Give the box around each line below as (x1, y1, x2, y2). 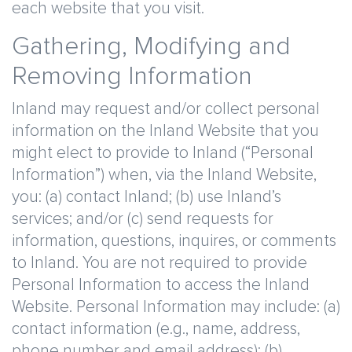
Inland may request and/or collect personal (12, 101, 320, 117)
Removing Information (12, 64, 252, 90)
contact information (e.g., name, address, (12, 321, 300, 337)
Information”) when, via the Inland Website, (12, 167, 317, 183)
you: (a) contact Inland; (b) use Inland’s (12, 189, 281, 205)
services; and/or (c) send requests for (12, 211, 273, 227)
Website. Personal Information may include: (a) (12, 299, 340, 315)
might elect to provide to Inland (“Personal (12, 145, 313, 161)
